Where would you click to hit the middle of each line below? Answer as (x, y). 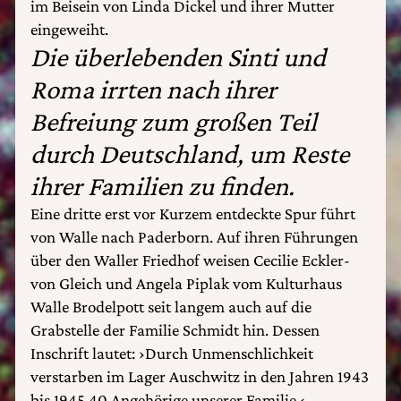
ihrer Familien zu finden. (162, 186)
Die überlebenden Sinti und (178, 57)
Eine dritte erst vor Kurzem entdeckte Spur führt (193, 213)
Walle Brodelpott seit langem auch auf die (171, 307)
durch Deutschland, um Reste (190, 154)
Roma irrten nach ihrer (154, 90)
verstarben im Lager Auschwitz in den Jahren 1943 (200, 376)
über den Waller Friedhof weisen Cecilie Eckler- (190, 260)
